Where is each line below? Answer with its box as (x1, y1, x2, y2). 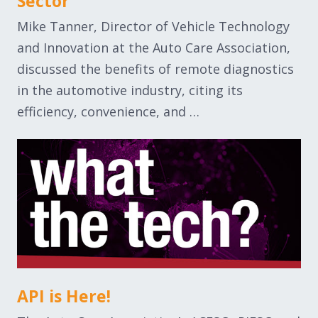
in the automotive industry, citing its (17, 82, 243, 99)
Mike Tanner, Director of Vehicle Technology (17, 18, 290, 35)
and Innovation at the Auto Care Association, (17, 39, 290, 57)
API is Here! (17, 285, 111, 308)
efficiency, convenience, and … (17, 103, 199, 121)
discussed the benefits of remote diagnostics (17, 60, 294, 78)
